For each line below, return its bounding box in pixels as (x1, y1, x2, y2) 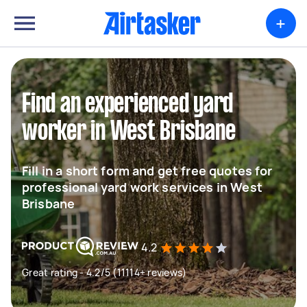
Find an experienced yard (22, 93, 233, 117)
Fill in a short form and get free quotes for (22, 162, 273, 179)
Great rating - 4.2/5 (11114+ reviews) (22, 266, 187, 279)
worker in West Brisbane (22, 120, 236, 145)
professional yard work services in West (22, 179, 262, 195)
